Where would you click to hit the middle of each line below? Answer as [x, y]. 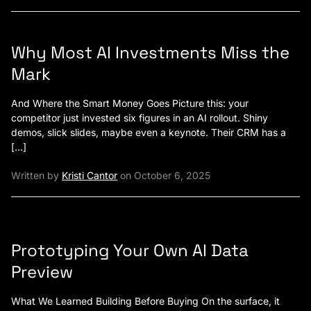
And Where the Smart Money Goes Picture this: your [130, 103]
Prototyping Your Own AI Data [130, 250]
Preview [42, 271]
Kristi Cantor [90, 175]
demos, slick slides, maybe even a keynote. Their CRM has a [149, 132]
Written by [36, 175]
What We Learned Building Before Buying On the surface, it [145, 301]
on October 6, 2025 [164, 175]
